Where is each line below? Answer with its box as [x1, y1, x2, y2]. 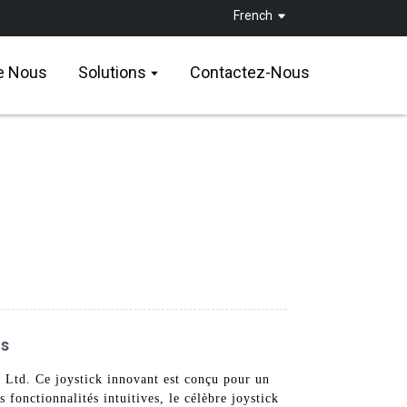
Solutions [78, 63, 147, 82]
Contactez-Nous [190, 63, 311, 82]
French [233, 7, 273, 23]
